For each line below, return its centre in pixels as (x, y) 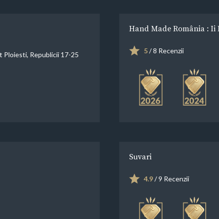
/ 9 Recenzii (171, 178)
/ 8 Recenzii (166, 50)
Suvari (140, 156)
